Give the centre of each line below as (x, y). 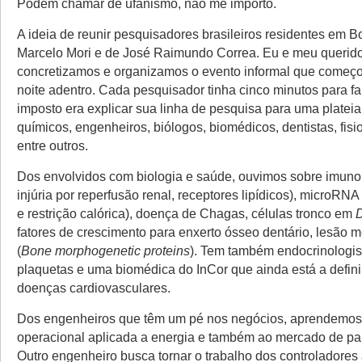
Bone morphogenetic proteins (105, 250)
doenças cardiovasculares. (95, 288)
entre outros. (53, 145)
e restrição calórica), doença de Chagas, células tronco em (186, 213)
